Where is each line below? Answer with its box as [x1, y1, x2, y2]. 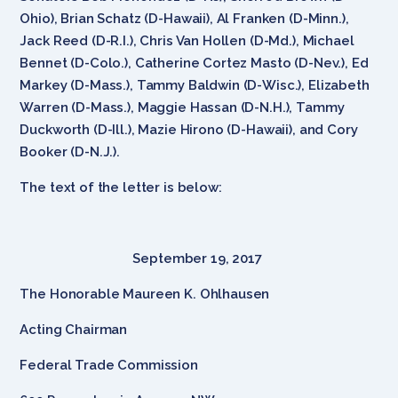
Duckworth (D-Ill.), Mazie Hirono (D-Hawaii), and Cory [20, 121, 358, 138]
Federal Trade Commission [20, 356, 198, 373]
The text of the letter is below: [20, 179, 226, 195]
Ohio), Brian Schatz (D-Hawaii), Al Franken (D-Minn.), [20, 10, 349, 27]
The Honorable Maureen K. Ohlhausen [20, 285, 270, 302]
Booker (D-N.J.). [20, 143, 123, 160]
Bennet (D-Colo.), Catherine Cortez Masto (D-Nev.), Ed [20, 54, 369, 71]
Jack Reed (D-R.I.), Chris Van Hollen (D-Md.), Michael [20, 32, 354, 49]
